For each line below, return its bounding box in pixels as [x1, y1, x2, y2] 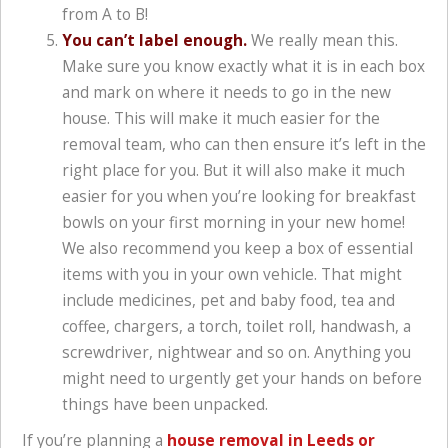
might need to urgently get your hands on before [62, 368, 422, 390]
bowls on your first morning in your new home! [62, 212, 405, 234]
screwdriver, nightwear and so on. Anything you [62, 342, 411, 364]
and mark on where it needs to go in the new [62, 82, 391, 104]
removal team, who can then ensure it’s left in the [62, 134, 426, 156]
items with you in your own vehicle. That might [62, 264, 402, 286]
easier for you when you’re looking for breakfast [62, 186, 416, 208]
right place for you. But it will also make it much [62, 160, 405, 182]
